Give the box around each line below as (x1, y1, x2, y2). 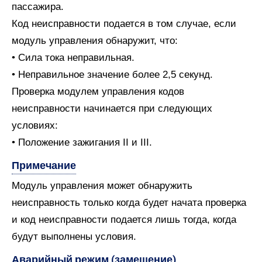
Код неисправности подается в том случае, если (12, 18, 236, 29)
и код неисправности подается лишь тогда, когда (12, 214, 236, 225)
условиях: (12, 120, 58, 131)
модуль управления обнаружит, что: (12, 35, 178, 46)
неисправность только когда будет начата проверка (12, 197, 246, 208)
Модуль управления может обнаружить (12, 180, 192, 191)
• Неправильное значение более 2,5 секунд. (12, 69, 213, 80)
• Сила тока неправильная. (12, 52, 135, 63)
